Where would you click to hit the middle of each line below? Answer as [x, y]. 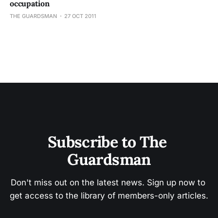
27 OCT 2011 [80, 16]
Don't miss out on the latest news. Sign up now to [109, 182]
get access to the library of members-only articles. [109, 196]
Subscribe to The [109, 142]
